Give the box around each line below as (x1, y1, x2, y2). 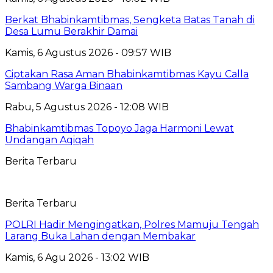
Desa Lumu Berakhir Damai (5, 25, 138, 37)
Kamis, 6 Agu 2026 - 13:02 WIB (5, 251, 149, 263)
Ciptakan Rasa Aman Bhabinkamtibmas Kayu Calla (5, 68, 249, 80)
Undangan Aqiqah (5, 133, 94, 146)
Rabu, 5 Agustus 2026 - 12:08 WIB (5, 101, 169, 113)
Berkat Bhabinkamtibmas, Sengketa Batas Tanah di (5, 13, 255, 26)
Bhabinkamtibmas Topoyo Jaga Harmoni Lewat (5, 122, 234, 134)
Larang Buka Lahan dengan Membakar (5, 230, 196, 242)
